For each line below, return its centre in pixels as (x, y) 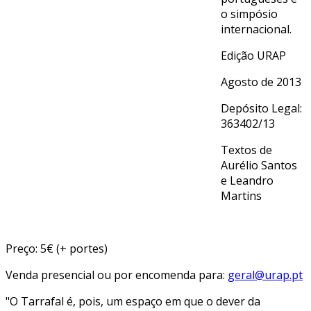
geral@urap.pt (265, 275)
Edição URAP (253, 55)
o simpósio (249, 14)
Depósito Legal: (261, 108)
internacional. (256, 29)
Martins (241, 195)
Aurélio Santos (259, 165)
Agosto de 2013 (261, 82)
